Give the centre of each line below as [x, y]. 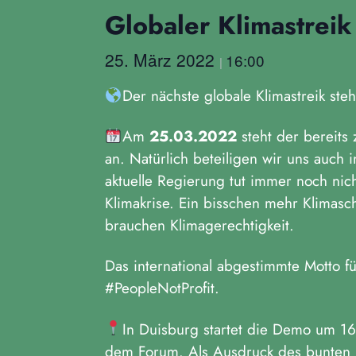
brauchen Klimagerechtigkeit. [199, 226]
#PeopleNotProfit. [162, 288]
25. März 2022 [162, 60]
